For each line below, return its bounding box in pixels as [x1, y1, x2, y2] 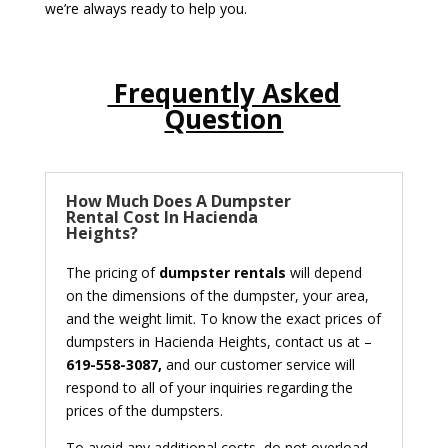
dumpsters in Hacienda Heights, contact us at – [65, 331, 372, 351]
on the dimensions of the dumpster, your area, [65, 285, 369, 305]
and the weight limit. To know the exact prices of [65, 308, 381, 328]
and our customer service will [161, 354, 355, 374]
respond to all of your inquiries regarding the [65, 377, 353, 397]
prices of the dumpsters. [65, 400, 223, 420]
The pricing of [65, 262, 159, 282]
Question [164, 100, 284, 137]
